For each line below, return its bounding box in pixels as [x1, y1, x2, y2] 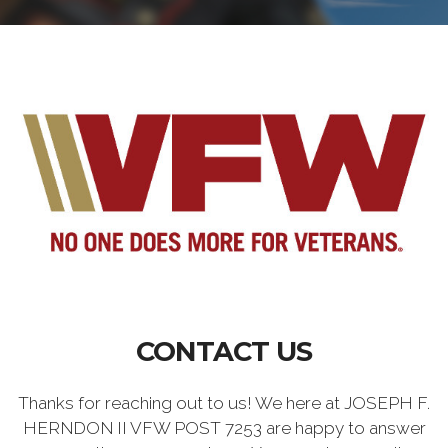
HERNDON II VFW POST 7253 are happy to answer [22, 417, 426, 438]
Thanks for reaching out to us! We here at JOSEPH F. [18, 392, 430, 413]
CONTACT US [136, 334, 312, 368]
